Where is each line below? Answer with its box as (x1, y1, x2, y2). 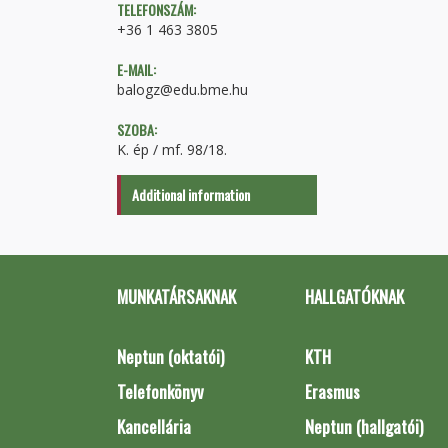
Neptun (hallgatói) (304, 414, 423, 439)
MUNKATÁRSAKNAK (117, 284, 236, 309)
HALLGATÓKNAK (304, 284, 404, 309)
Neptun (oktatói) (117, 344, 224, 369)
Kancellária (117, 414, 191, 439)
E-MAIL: (117, 59, 156, 80)
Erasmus (304, 379, 360, 404)
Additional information (132, 184, 250, 205)
